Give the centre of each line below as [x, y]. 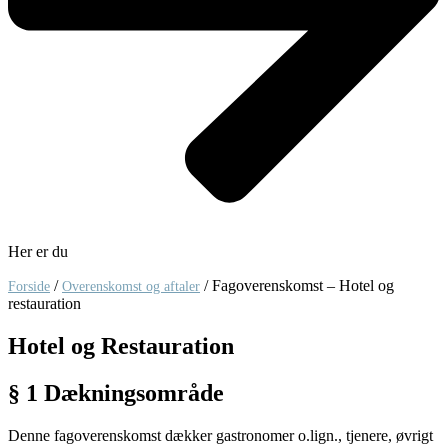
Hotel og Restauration [121, 345]
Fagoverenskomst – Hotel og [303, 285]
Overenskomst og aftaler [131, 286]
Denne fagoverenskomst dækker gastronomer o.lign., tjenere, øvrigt [220, 435]
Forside [29, 286]
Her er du [38, 251]
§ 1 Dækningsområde [116, 392]
